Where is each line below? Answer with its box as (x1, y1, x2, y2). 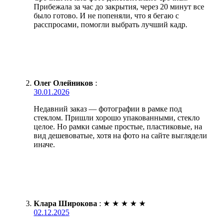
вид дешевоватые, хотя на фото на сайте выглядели (34, 131, 207, 140)
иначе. (34, 140, 55, 149)
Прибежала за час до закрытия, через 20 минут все (34, 2, 204, 11)
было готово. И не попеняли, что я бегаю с (34, 11, 179, 20)
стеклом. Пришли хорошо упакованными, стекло (34, 113, 200, 122)
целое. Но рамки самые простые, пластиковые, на (34, 122, 202, 131)
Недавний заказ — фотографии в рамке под (34, 104, 182, 113)
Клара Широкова (34, 199, 97, 208)
